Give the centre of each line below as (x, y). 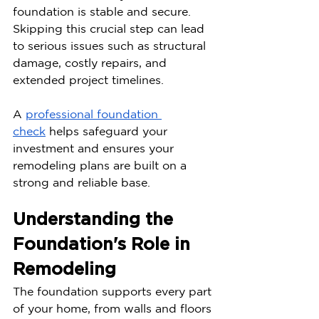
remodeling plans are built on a (101, 165)
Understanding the (95, 220)
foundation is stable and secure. (104, 11)
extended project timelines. (88, 80)
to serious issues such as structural (111, 46)
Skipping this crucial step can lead (110, 28)
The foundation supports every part (114, 291)
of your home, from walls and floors (114, 308)
